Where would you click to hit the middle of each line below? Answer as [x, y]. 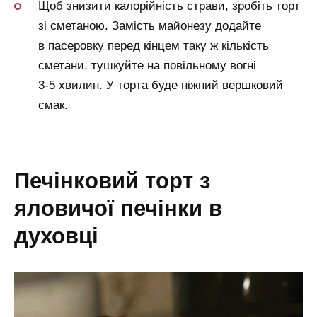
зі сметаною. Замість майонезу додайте [150, 26]
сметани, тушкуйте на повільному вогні [147, 66]
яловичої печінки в [118, 208]
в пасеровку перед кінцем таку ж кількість [154, 46]
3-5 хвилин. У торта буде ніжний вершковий [161, 86]
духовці [56, 236]
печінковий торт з [22, 181]
